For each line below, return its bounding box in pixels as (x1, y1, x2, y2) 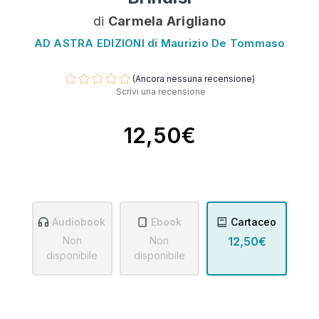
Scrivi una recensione (116, 86, 206, 98)
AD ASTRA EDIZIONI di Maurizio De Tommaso (33, 36, 286, 50)
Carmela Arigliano (108, 13, 226, 28)
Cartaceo (231, 216, 277, 229)
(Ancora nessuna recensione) (132, 73, 255, 84)
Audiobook (52, 216, 106, 229)
